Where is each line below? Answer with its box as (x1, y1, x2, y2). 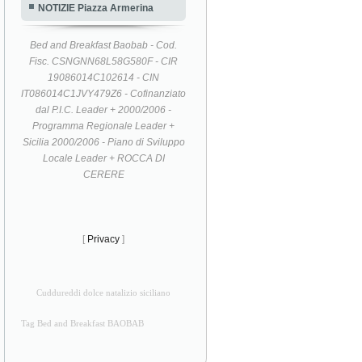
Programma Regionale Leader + (32, 120, 175, 132)
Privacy (87, 233, 120, 245)
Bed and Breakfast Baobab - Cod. (30, 39, 178, 51)
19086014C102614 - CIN (48, 71, 160, 83)
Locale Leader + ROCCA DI (42, 152, 165, 164)
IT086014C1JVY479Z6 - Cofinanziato (21, 87, 187, 99)
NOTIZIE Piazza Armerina (38, 2, 154, 14)
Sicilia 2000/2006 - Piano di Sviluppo (22, 136, 185, 148)
